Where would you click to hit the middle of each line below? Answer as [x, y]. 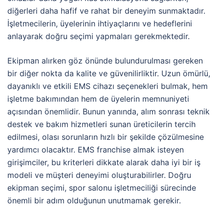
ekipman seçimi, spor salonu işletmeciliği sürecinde [102, 187]
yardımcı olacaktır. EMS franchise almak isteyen [96, 149]
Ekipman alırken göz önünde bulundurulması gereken [105, 60]
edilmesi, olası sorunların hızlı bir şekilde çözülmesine [106, 137]
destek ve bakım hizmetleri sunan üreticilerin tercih [101, 124]
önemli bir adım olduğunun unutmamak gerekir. [94, 200]
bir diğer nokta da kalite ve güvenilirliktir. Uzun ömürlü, [109, 73]
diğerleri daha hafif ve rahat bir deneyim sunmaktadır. [106, 11]
